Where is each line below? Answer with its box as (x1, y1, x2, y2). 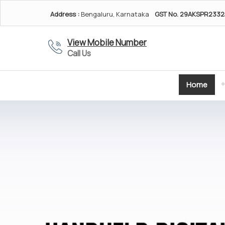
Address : (50, 10, 79, 19)
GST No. (155, 10, 178, 19)
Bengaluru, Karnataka (79, 10, 149, 19)
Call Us (67, 48, 91, 59)
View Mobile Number (67, 37, 147, 48)
